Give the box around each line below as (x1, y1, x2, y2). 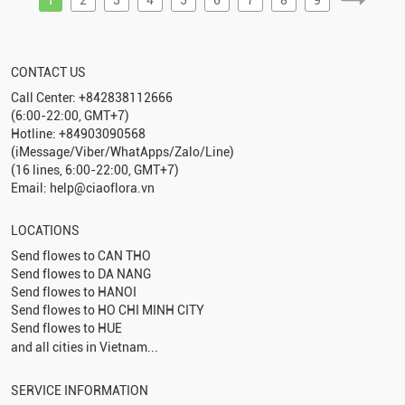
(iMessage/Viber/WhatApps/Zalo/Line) (11, 144, 234, 159)
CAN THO (98, 248, 151, 263)
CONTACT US (11, 64, 86, 80)
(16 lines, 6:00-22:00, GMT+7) (11, 162, 179, 177)
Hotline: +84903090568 (11, 126, 146, 141)
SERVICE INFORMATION (11, 382, 148, 398)
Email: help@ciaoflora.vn (11, 180, 155, 195)
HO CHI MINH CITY (98, 302, 204, 317)
